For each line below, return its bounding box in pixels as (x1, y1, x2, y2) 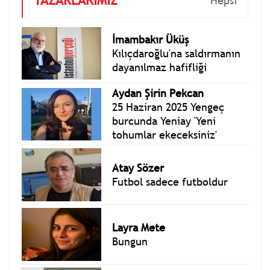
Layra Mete (112, 220, 166, 234)
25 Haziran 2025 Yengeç (112, 100, 225, 115)
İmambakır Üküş (112, 33, 189, 46)
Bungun (112, 234, 148, 248)
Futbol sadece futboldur (112, 175, 228, 189)
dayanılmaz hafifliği (112, 60, 207, 74)
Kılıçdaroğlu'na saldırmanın (112, 46, 241, 60)
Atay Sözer (112, 161, 165, 175)
